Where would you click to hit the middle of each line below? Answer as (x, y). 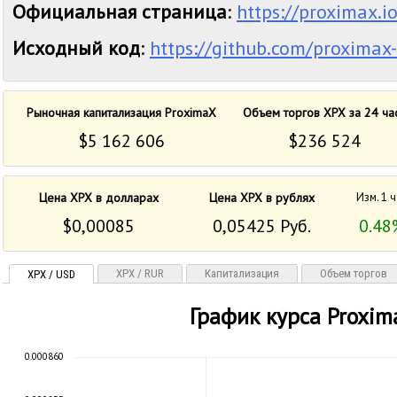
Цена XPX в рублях (262, 198)
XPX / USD (51, 274)
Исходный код (76, 48)
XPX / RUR (140, 273)
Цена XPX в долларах (99, 198)
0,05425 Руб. (262, 226)
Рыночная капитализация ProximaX (121, 113)
